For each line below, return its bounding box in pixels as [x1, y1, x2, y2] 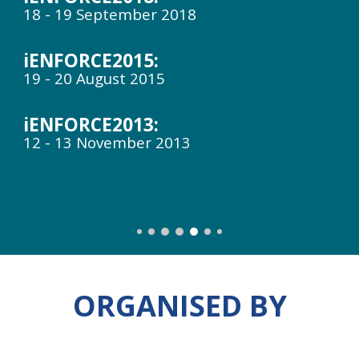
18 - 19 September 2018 [23, 4, 197, 24]
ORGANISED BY [72, 286, 287, 325]
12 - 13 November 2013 [23, 132, 192, 152]
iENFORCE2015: [23, 48, 164, 73]
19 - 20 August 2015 [23, 68, 170, 88]
